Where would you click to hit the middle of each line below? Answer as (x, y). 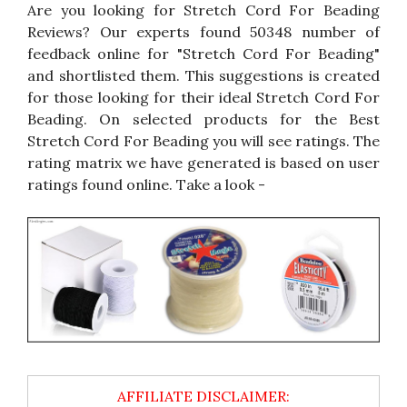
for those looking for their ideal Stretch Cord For (203, 97)
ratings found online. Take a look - (146, 184)
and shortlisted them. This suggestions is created (203, 75)
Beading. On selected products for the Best (203, 119)
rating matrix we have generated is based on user (203, 162)
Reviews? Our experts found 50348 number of (203, 31)
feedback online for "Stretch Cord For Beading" (203, 53)
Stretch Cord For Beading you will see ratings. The (203, 140)
